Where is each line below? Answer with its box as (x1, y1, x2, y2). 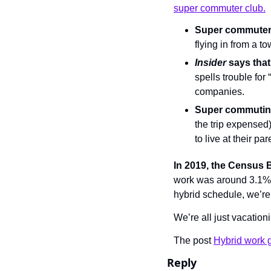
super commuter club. (174, 3, 266, 13)
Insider (195, 57, 229, 68)
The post (174, 235, 214, 246)
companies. (195, 87, 244, 97)
